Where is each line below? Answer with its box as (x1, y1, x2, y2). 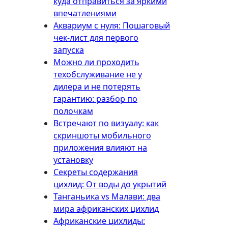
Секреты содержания (53, 166, 138, 178)
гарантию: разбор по (53, 93, 137, 104)
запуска (53, 44, 84, 55)
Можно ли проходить (53, 56, 139, 68)
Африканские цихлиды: (53, 215, 145, 226)
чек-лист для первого (53, 32, 138, 43)
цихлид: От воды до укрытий (53, 179, 166, 190)
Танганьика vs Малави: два (53, 191, 160, 202)
